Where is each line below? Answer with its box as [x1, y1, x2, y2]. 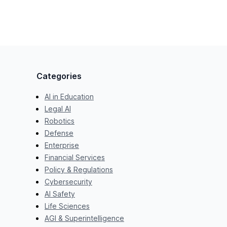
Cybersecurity [44, 177, 92, 186]
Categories [36, 70, 82, 81]
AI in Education [44, 92, 94, 101]
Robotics [44, 116, 74, 125]
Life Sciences [44, 201, 90, 210]
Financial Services [44, 153, 105, 162]
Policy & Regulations [44, 165, 113, 174]
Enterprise [44, 140, 79, 149]
